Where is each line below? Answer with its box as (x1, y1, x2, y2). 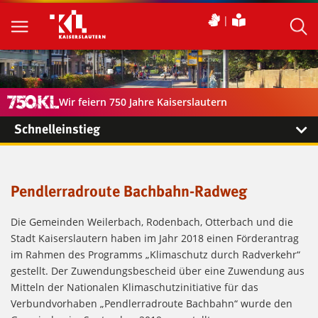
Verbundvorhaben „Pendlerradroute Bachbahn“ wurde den (11, 297, 292, 311)
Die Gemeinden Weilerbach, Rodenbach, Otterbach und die (11, 215, 293, 229)
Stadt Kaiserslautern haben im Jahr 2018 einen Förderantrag (11, 231, 299, 246)
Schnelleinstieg (14, 124, 100, 136)
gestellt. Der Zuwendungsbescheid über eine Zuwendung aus (11, 264, 305, 278)
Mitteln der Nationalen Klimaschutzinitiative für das (11, 280, 258, 295)
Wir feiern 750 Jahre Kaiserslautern (59, 95, 228, 109)
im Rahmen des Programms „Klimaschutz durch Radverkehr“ (11, 248, 300, 262)
